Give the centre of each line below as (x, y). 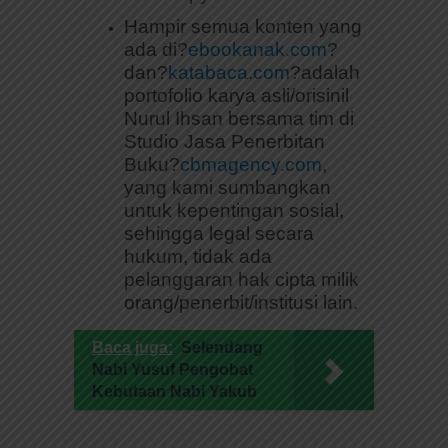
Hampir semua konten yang (243, 26)
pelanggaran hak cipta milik (241, 279)
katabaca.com (229, 72)
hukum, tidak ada (198, 256)
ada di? (156, 49)
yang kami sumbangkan (227, 187)
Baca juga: (132, 347)
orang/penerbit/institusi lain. (241, 302)
